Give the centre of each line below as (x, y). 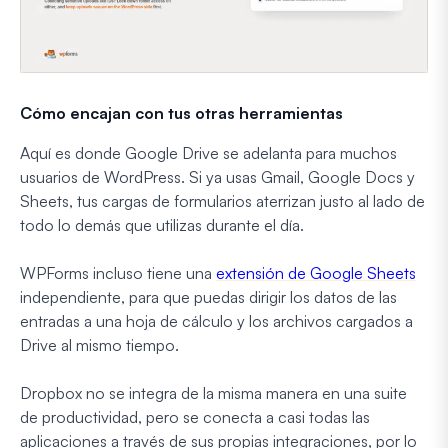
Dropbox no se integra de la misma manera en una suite (213, 393)
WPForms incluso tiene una (118, 273)
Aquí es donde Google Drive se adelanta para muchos (208, 153)
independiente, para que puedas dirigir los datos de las (208, 297)
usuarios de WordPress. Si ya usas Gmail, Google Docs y (217, 177)
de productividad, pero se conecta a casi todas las (195, 417)
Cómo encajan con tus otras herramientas (181, 113)
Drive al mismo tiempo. (99, 345)
